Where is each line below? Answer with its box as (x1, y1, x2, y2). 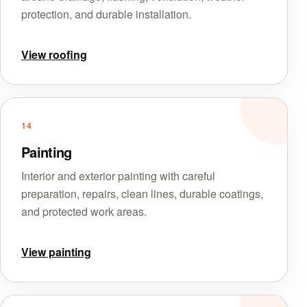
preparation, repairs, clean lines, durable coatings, (21, 185, 263, 201)
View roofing (21, 46, 87, 62)
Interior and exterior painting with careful (21, 167, 215, 184)
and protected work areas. (21, 203, 147, 219)
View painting (21, 243, 91, 260)
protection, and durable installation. (21, 5, 191, 22)
